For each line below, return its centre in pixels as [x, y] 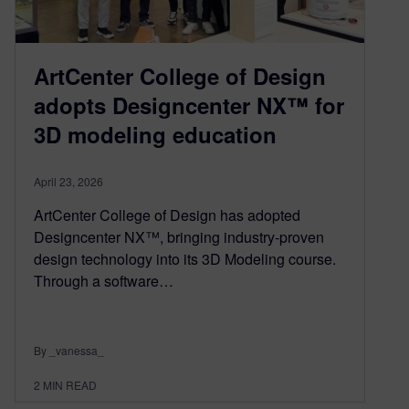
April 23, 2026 [68, 181]
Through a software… [104, 280]
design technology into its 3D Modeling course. [185, 258]
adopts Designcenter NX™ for [189, 105]
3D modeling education [155, 134]
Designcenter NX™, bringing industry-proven [179, 236]
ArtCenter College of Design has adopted [167, 215]
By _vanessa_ [69, 350]
